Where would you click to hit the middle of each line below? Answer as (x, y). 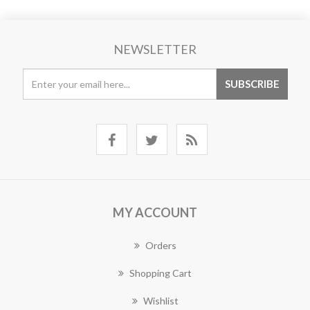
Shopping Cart (161, 273)
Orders (161, 245)
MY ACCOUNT (155, 212)
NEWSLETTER (155, 49)
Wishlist (161, 301)
